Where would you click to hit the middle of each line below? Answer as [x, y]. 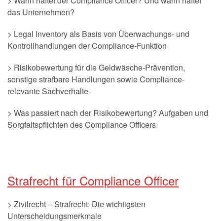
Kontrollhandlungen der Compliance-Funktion [87, 46]
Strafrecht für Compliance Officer [93, 180]
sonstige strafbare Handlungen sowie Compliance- [96, 79]
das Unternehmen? [41, 12]
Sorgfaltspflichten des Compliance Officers [82, 125]
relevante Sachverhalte [48, 91]
